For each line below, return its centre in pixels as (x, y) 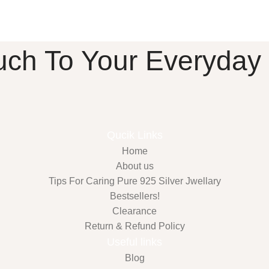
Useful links (134, 242)
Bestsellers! (134, 196)
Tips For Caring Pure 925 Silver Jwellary (134, 181)
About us (134, 166)
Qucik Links (134, 135)
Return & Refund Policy (134, 226)
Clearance (134, 211)
